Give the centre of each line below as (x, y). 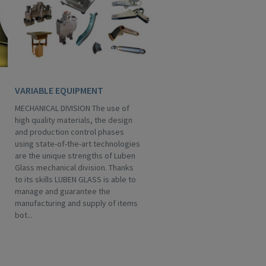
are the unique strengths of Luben (75, 156)
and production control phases (69, 132)
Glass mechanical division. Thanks (74, 167)
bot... (24, 215)
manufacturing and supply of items (76, 203)
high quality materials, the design (74, 120)
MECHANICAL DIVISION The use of (72, 108)
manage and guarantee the (63, 191)
